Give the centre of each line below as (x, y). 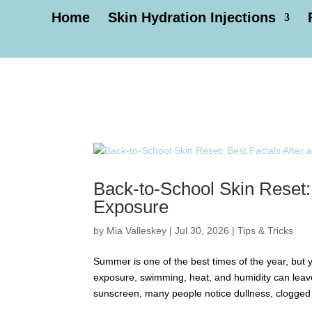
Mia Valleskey (137, 231)
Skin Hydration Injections (192, 17)
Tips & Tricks (266, 231)
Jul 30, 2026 (202, 231)
